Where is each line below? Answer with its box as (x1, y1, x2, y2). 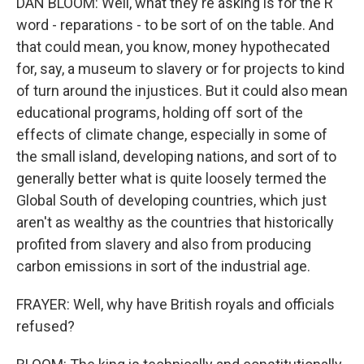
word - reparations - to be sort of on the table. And (16, 15, 334, 33)
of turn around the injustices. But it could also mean (16, 81, 348, 99)
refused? (16, 317, 75, 335)
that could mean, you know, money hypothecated (16, 37, 330, 55)
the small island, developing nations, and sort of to (16, 147, 336, 165)
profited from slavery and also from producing (16, 235, 311, 253)
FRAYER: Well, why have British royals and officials (16, 295, 335, 313)
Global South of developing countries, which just (16, 191, 327, 209)
